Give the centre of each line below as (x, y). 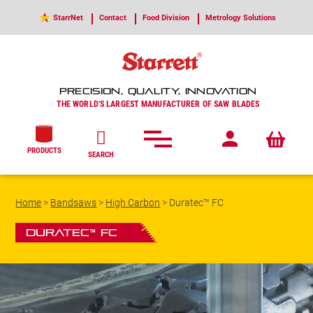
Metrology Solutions (241, 17)
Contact (113, 17)
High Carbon (133, 202)
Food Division (166, 17)
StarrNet (68, 17)
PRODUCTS (44, 150)
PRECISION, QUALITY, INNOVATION (158, 92)
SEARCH (101, 154)
